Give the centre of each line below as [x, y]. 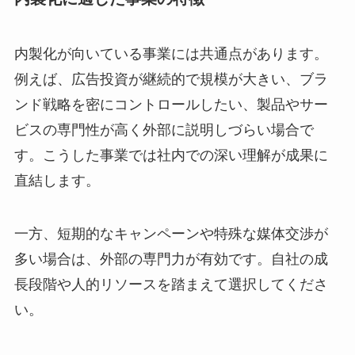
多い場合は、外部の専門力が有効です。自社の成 [171, 260]
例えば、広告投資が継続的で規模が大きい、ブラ [171, 79]
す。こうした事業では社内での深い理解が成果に [171, 155]
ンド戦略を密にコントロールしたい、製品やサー [171, 104]
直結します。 [57, 180]
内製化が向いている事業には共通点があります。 [171, 53]
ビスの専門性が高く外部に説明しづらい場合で [164, 130]
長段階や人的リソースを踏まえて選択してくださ [171, 285]
